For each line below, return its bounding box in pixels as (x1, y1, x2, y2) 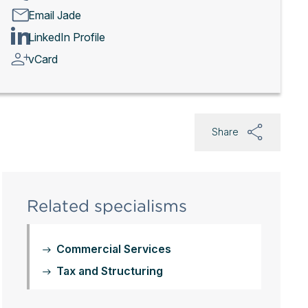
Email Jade (27, 8, 81, 22)
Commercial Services (56, 242, 171, 256)
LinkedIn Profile (27, 30, 105, 44)
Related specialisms (26, 196, 187, 216)
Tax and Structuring (56, 264, 163, 278)
